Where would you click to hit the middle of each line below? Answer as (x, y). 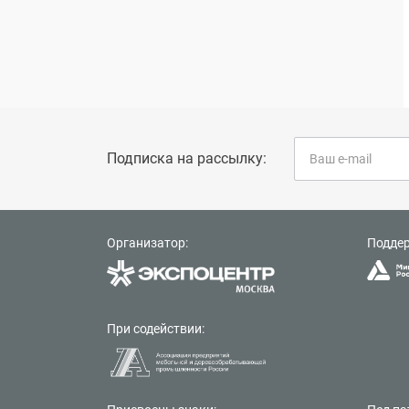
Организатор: (147, 243)
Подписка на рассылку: (187, 158)
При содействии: (156, 329)
